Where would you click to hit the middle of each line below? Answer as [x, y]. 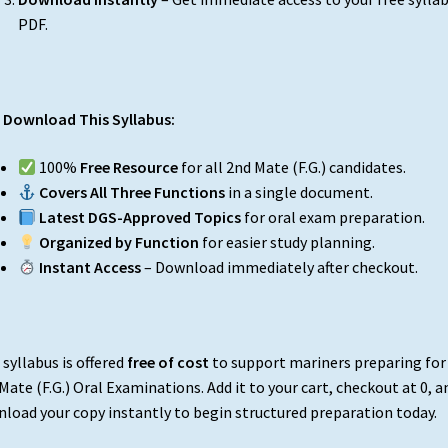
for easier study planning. [286, 242]
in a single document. [298, 192]
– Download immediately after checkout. [279, 267]
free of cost [167, 362]
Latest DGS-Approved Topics [139, 217]
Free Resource [128, 167]
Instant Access [89, 267]
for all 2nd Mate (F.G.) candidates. [291, 167]
